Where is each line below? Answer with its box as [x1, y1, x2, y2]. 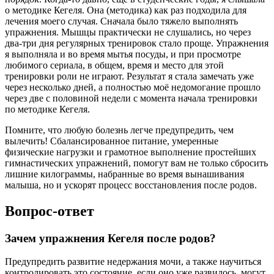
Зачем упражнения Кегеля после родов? [5, 231, 216, 245]
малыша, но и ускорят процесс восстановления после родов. [5, 179, 257, 190]
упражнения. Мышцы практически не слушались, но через [5, 26, 251, 37]
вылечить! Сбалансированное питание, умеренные [5, 135, 218, 146]
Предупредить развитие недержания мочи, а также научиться [5, 256, 261, 267]
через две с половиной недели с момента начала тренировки [5, 92, 257, 103]
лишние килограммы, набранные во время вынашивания [5, 168, 244, 179]
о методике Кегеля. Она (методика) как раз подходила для [5, 4, 246, 15]
